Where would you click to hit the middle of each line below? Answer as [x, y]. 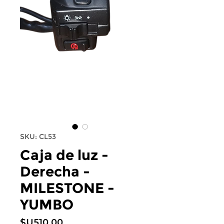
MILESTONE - [67, 188]
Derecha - [55, 171]
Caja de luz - [64, 155]
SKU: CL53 [38, 136]
